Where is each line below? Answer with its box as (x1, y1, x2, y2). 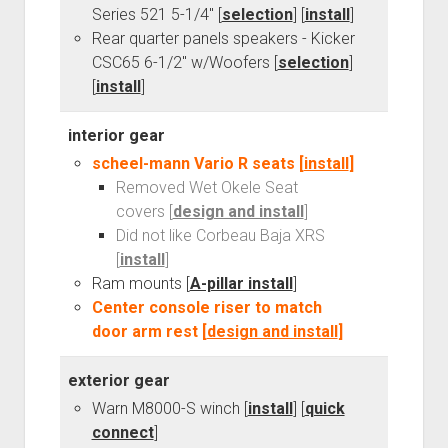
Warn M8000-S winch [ (91, 399, 248, 419)
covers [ (115, 202, 173, 222)
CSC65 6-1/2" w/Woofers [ (91, 53, 278, 73)
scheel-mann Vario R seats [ (91, 154, 304, 174)
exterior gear (67, 371, 170, 391)
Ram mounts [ (91, 274, 190, 294)
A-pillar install (189, 274, 293, 294)
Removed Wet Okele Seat (115, 178, 298, 198)
